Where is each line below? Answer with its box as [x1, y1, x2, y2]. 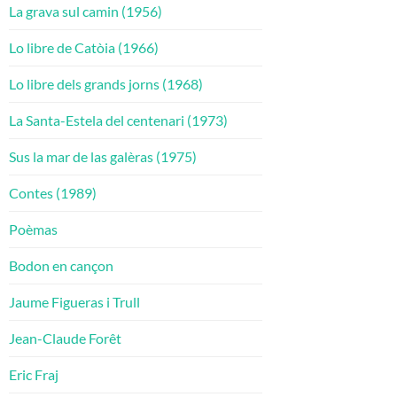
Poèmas [9, 221, 58, 237]
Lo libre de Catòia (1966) [9, 39, 159, 56]
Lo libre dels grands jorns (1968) [9, 75, 203, 92]
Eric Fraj [9, 366, 58, 383]
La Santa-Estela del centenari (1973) [9, 112, 228, 128]
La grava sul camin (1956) [9, 3, 162, 19]
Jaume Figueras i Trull [9, 293, 140, 310]
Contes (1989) [9, 184, 97, 201]
